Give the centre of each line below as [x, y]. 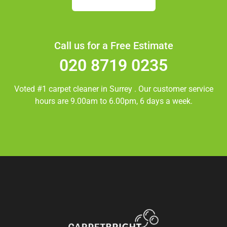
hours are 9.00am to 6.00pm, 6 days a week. [113, 101]
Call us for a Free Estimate [113, 45]
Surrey [122, 89]
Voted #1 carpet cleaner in [62, 89]
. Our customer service [174, 89]
